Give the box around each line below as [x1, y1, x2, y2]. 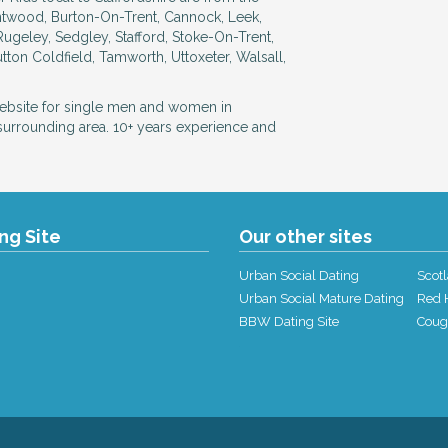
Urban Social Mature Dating [239, 291, 404, 306]
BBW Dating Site [239, 314, 339, 329]
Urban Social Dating [239, 268, 359, 283]
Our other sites [239, 226, 372, 247]
